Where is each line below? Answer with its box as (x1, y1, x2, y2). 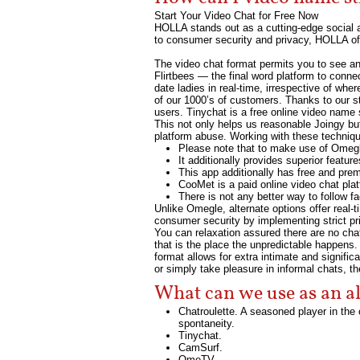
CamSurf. (178, 342, 223, 354)
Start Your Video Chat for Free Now (154, 10, 318, 22)
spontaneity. (178, 317, 235, 329)
